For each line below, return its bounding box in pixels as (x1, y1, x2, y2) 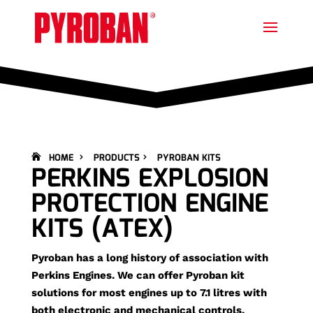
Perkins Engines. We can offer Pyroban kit (31, 269, 245, 282)
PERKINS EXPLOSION (31, 159, 268, 200)
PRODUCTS (93, 151, 140, 166)
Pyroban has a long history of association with (31, 252, 268, 264)
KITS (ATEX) (31, 210, 173, 250)
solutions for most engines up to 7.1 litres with (31, 286, 267, 299)
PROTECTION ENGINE (31, 184, 268, 225)
